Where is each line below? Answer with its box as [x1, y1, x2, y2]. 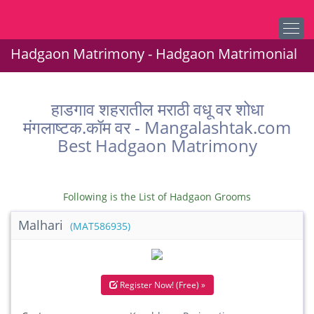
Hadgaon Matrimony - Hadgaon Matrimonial [11, 44, 297, 63]
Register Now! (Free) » [117, 279, 205, 291]
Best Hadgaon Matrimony [57, 134, 257, 157]
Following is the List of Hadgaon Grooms [63, 190, 251, 203]
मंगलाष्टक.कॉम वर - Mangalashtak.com [23, 116, 291, 139]
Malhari [18, 217, 67, 233]
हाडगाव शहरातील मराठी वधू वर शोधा [50, 97, 264, 121]
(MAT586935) [70, 220, 130, 233]
